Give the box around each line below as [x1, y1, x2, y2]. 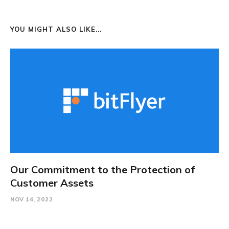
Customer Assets [10, 176, 94, 189]
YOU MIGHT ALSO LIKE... [10, 25, 102, 33]
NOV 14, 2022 [10, 195, 53, 203]
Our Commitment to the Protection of [10, 163, 195, 176]
